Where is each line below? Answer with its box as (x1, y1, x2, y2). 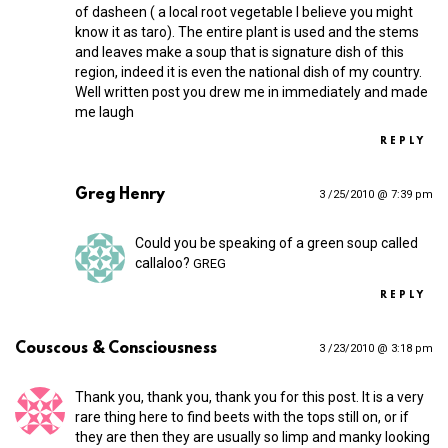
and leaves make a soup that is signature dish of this (75, 44, 404, 61)
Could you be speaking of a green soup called (135, 235, 418, 252)
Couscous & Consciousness (15, 340, 217, 359)
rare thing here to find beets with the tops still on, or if (75, 409, 409, 426)
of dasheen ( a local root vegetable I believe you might (75, 4, 413, 21)
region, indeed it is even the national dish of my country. (75, 64, 422, 81)
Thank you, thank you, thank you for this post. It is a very (75, 389, 424, 406)
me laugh (75, 104, 134, 121)
